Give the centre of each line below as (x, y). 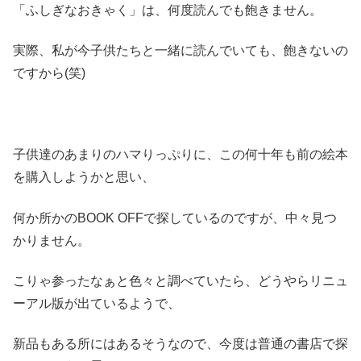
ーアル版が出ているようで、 (97, 304)
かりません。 (52, 240)
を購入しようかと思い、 (84, 177)
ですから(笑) (49, 73)
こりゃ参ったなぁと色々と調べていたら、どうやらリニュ (180, 281)
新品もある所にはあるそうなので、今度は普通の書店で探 (180, 344)
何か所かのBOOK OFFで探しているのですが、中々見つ (175, 218)
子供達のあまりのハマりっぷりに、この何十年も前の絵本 (180, 155)
